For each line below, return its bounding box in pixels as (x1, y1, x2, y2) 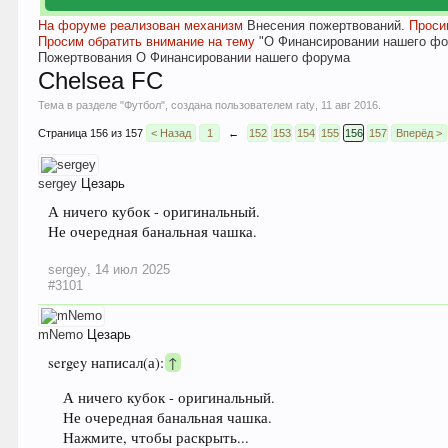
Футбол (124, 99, 162, 111)
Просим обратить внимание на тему (38, 34, 260, 49)
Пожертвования (38, 50, 133, 65)
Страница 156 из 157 (38, 127, 144, 139)
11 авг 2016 (321, 99, 379, 111)
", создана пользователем (161, 99, 297, 111)
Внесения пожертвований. (247, 18, 406, 33)
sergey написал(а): (48, 353, 169, 372)
